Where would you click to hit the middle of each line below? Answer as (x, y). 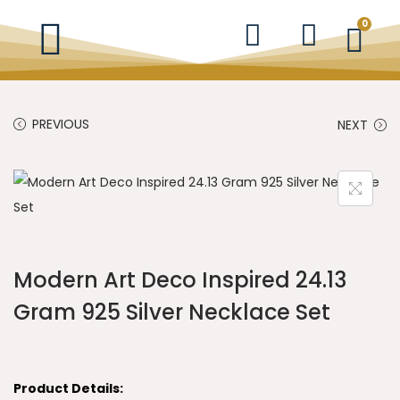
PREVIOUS (61, 124)
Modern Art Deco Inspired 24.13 (180, 280)
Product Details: (68, 388)
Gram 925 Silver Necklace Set (172, 312)
